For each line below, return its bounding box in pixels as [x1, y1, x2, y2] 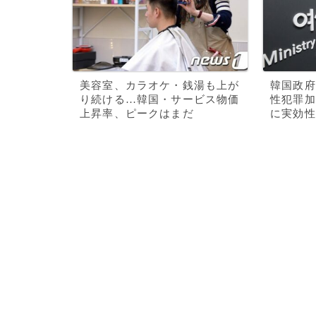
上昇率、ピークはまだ [80, 108, 194, 119]
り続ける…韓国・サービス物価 [80, 94, 240, 105]
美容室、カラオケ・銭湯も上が [80, 80, 240, 91]
